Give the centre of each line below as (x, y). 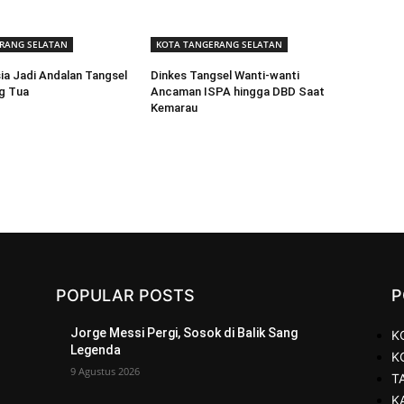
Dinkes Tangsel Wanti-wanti (225, 76)
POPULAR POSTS (125, 296)
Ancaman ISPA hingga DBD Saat (238, 92)
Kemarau (174, 108)
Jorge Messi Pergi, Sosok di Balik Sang (184, 333)
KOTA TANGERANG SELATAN (220, 45)
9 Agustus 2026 (105, 372)
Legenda (96, 350)
